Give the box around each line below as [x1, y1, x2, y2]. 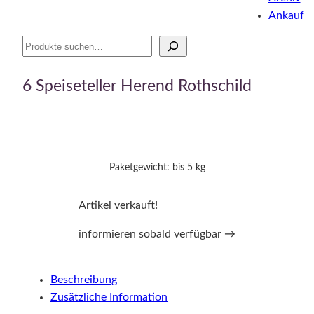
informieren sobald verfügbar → [78, 228, 235, 240]
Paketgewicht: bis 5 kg [109, 163, 205, 173]
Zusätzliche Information [50, 292, 168, 303]
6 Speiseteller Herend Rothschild [22, 77, 252, 95]
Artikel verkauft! [78, 199, 158, 211]
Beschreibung [50, 274, 117, 286]
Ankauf [268, 9, 304, 21]
